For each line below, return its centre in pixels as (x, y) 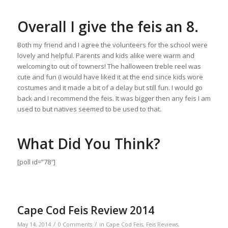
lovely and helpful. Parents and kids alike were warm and (106, 56)
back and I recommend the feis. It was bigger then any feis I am (114, 98)
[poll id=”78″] (36, 162)
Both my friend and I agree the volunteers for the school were (112, 45)
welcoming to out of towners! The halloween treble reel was (109, 66)
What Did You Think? (89, 144)
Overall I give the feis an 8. (108, 27)
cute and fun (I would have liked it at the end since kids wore (110, 77)
